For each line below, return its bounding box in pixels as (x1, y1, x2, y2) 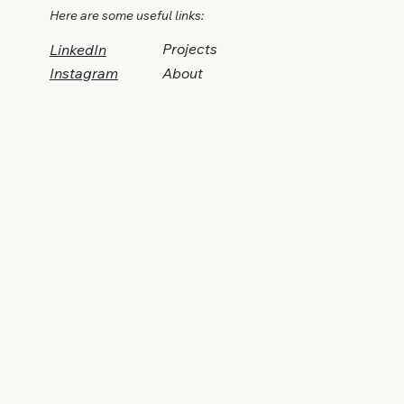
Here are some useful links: (49, 10, 204, 23)
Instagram (49, 67, 118, 82)
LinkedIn (49, 43, 106, 59)
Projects (162, 43, 218, 59)
